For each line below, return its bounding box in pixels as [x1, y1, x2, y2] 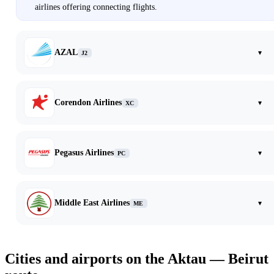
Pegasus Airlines [54, 148, 114, 158]
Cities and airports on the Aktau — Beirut [5, 251, 268, 267]
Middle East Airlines [54, 198, 130, 208]
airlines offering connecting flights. [35, 2, 157, 12]
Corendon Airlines [54, 98, 122, 108]
